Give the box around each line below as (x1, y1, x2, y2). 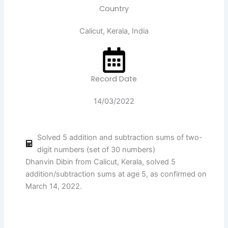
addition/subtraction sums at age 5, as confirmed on (25, 169, 207, 179)
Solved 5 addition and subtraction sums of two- (37, 133, 203, 142)
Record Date (91, 74, 137, 84)
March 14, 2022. (25, 182, 82, 191)
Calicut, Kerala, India (79, 26, 149, 36)
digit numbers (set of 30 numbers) (37, 145, 155, 155)
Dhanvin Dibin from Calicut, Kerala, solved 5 (25, 157, 176, 167)
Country (99, 4, 129, 14)
